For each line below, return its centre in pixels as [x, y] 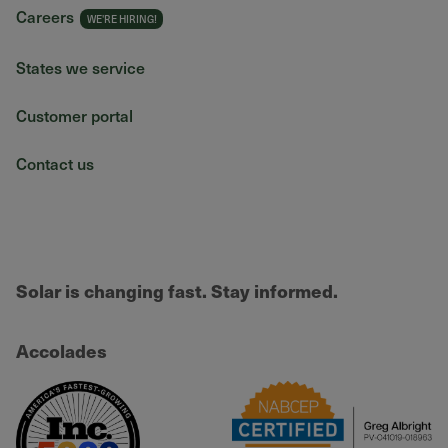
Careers [45, 16]
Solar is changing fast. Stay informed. [177, 290]
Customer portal [74, 115]
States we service [80, 67]
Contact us [55, 163]
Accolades [61, 350]
